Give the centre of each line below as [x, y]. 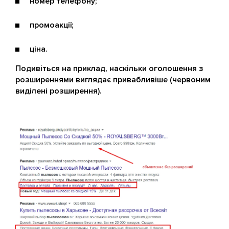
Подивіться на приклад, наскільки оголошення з [109, 68]
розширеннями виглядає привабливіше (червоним [113, 79]
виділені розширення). [59, 91]
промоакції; [52, 25]
